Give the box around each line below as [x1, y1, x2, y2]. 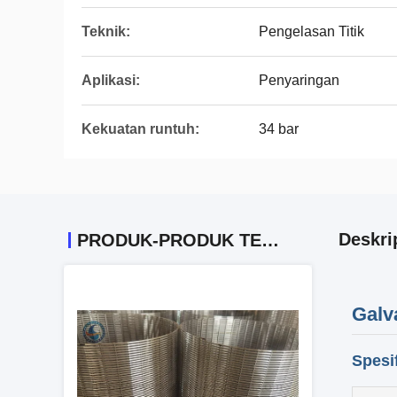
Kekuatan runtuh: [82, 121, 199, 136]
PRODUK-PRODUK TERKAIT [261, 230, 279, 250]
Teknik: [82, 24, 130, 39]
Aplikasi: [82, 73, 140, 88]
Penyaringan [259, 73, 339, 88]
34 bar [259, 121, 299, 136]
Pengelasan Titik [259, 24, 364, 39]
